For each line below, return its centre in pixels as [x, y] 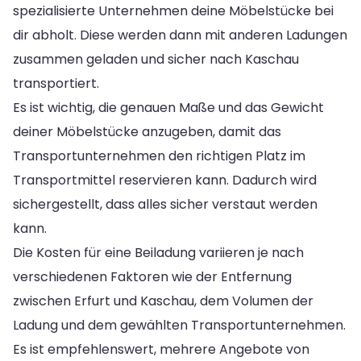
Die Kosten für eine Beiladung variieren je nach [158, 252]
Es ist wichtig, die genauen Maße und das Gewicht [168, 107]
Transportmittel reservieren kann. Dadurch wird [165, 180]
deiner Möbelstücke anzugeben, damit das [147, 131]
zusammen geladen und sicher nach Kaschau [156, 59]
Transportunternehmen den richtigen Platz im [159, 156]
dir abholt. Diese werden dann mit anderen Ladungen [180, 35]
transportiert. [56, 83]
